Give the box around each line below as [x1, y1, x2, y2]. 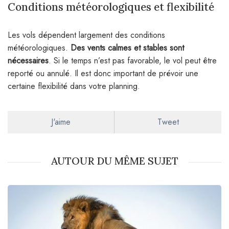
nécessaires [8, 55, 49, 67]
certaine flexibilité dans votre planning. [8, 80, 140, 93]
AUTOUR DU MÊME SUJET [51, 154, 178, 168]
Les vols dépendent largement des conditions [8, 29, 165, 41]
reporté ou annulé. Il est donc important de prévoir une [8, 67, 198, 80]
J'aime [51, 116, 71, 128]
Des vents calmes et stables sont [71, 42, 184, 54]
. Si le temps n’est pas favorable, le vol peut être [49, 55, 217, 67]
